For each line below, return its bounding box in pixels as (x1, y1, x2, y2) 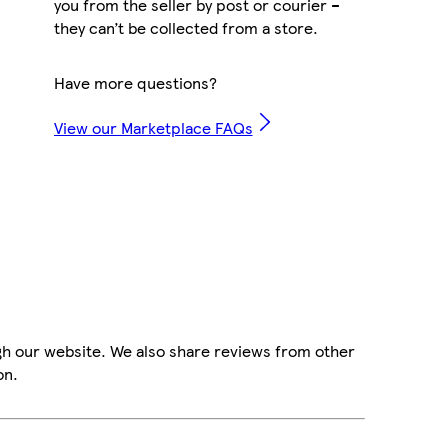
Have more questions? (53, 70, 217, 94)
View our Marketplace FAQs (53, 115, 253, 139)
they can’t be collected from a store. (53, 15, 318, 39)
